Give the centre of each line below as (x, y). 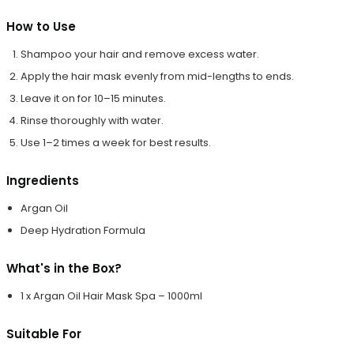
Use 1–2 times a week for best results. (116, 143)
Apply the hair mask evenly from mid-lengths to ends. (157, 77)
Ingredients (43, 181)
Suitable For (44, 334)
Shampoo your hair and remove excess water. (140, 55)
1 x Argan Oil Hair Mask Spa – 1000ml (113, 296)
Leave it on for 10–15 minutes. (93, 99)
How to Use (41, 27)
